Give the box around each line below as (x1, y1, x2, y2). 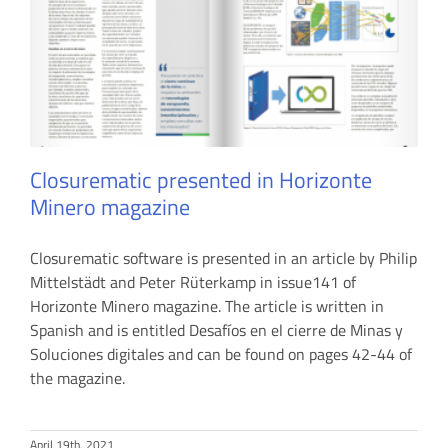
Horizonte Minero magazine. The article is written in (30, 293, 384, 318)
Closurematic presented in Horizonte (30, 162, 372, 197)
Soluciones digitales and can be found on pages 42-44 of (30, 341, 412, 366)
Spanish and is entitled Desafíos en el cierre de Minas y (30, 317, 403, 342)
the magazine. (30, 365, 125, 390)
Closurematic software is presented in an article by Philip (30, 245, 417, 270)
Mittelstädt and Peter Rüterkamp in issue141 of (30, 269, 356, 294)
